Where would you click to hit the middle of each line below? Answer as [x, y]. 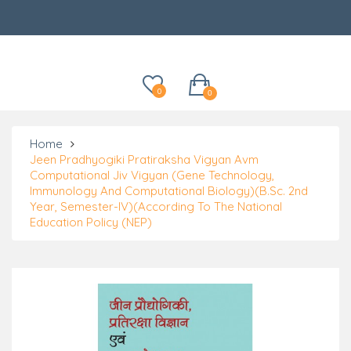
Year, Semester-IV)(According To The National [156, 206]
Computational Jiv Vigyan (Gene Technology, [152, 175]
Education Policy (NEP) [91, 222]
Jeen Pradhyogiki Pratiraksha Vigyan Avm [144, 159]
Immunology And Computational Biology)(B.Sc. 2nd [169, 190]
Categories [80, 11]
